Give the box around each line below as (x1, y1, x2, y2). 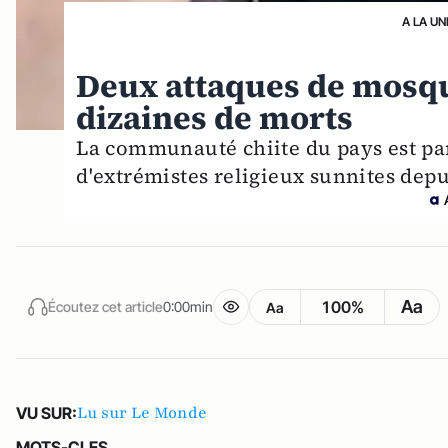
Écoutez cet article (48, 297, 163, 315)
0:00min (163, 297, 213, 315)
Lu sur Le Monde (77, 402, 207, 425)
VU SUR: (16, 403, 77, 424)
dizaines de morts (76, 96, 354, 141)
